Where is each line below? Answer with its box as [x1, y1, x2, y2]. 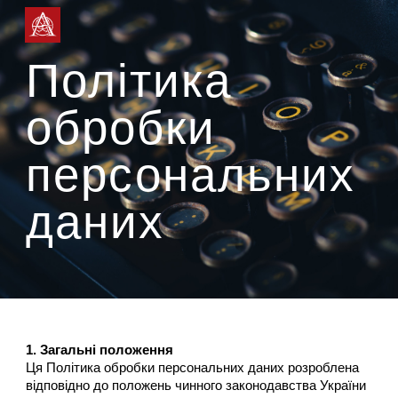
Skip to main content [14, 25, 140, 41]
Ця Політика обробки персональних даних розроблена [26, 361, 360, 375]
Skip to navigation [273, 25, 384, 41]
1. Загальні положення [26, 343, 174, 357]
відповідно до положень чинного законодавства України [26, 378, 367, 393]
